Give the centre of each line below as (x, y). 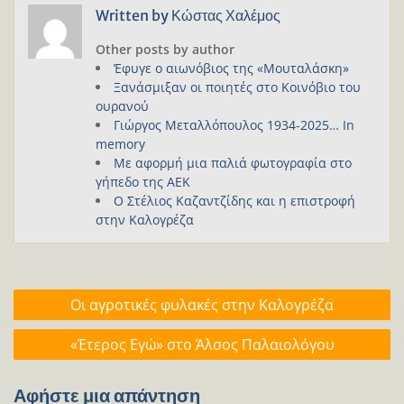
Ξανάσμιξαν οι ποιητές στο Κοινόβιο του (237, 87)
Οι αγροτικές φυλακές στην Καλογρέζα (202, 304)
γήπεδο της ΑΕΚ (143, 181)
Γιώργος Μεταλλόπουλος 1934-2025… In (234, 124)
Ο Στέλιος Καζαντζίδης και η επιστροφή (234, 200)
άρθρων (45, 319)
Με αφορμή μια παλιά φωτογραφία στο (233, 162)
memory (120, 143)
